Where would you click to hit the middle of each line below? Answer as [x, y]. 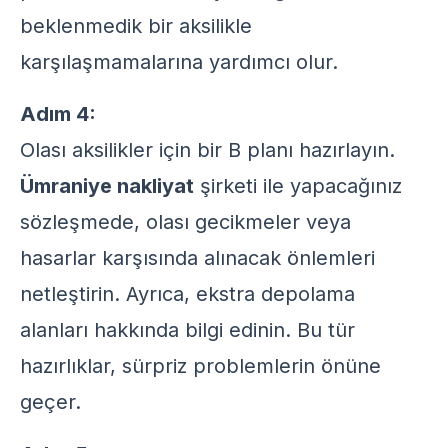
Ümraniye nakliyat [107, 186]
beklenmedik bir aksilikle [136, 26]
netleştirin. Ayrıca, [108, 294]
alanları [54, 330]
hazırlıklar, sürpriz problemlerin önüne [200, 366]
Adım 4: [58, 114]
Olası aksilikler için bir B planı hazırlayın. [207, 150]
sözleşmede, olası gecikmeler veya [185, 222]
